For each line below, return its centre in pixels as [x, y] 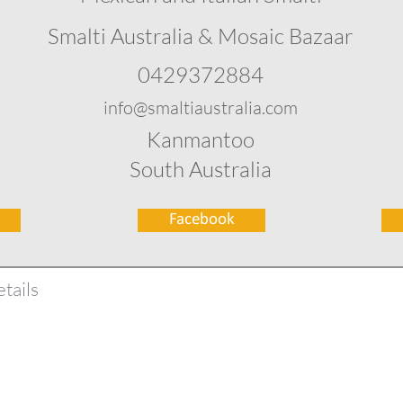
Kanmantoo [201, 139]
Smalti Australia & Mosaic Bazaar [201, 36]
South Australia [201, 169]
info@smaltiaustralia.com [201, 107]
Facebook [201, 220]
